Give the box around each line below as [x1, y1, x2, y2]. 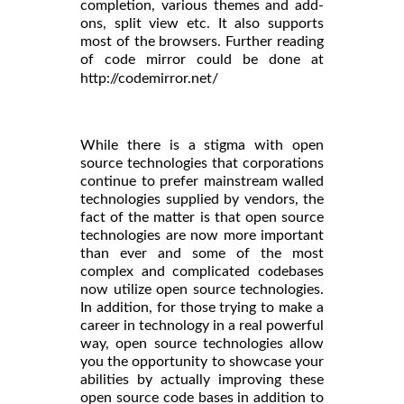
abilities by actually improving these [80, 372, 324, 388]
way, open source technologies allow [80, 336, 324, 352]
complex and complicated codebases [80, 264, 324, 280]
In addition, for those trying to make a [80, 300, 324, 316]
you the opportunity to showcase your [80, 354, 324, 370]
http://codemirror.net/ [80, 71, 218, 87]
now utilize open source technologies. [80, 282, 324, 298]
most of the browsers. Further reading [80, 34, 324, 50]
